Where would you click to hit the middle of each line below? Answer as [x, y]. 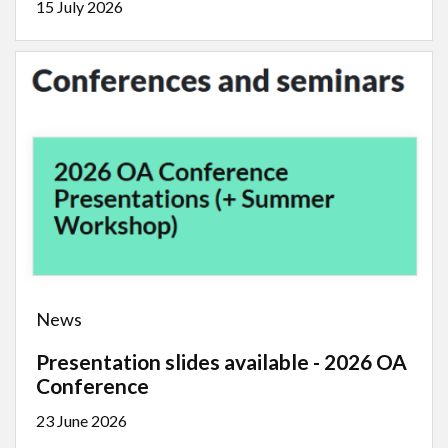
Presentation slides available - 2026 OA [221, 362]
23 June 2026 [81, 421]
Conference [92, 386]
